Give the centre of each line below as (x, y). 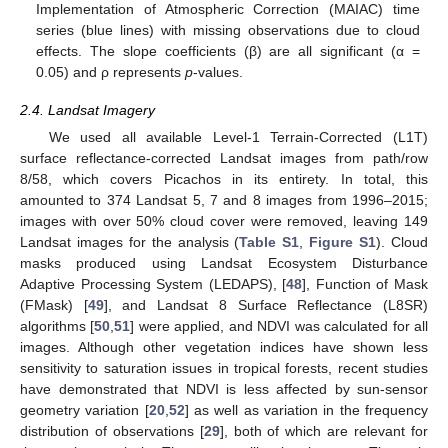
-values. (218, 71)
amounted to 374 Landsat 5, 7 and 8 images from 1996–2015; (224, 199)
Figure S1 (343, 241)
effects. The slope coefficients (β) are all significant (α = (228, 50)
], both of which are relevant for (324, 430)
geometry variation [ (84, 409)
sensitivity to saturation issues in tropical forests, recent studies (224, 367)
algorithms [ (57, 325)
